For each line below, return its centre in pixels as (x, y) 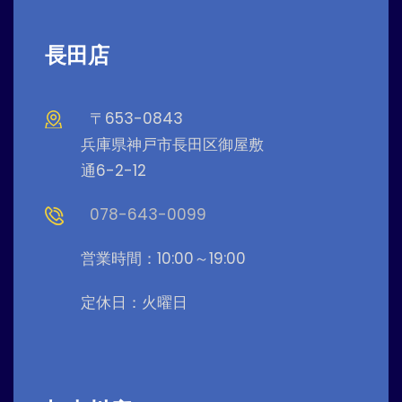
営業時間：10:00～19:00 (163, 258)
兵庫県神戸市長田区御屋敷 (172, 144)
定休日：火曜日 (134, 302)
